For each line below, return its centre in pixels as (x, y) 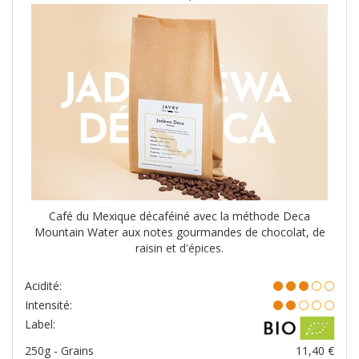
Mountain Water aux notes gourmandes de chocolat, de (179, 232)
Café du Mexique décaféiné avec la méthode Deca (179, 216)
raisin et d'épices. (179, 248)
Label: (40, 325)
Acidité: (43, 286)
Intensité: (48, 305)
